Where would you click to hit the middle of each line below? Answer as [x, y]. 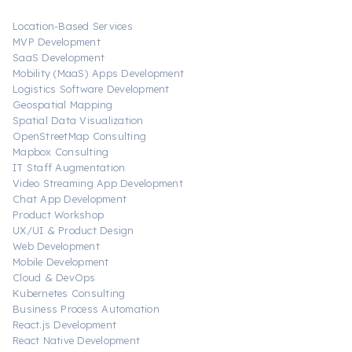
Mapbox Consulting [61, 151]
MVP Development [57, 41]
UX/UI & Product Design [73, 230]
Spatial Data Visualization [78, 120]
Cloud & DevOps [54, 277]
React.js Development [64, 324]
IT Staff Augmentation [69, 167]
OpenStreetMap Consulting [79, 136]
